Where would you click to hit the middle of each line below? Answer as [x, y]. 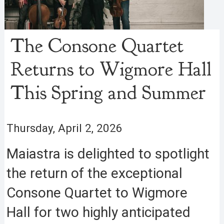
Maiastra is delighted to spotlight [108, 153]
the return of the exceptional [95, 173]
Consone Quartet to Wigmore [97, 192]
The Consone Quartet [97, 45]
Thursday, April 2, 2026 [65, 128]
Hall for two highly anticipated [99, 212]
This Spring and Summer [108, 92]
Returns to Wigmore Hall [111, 69]
